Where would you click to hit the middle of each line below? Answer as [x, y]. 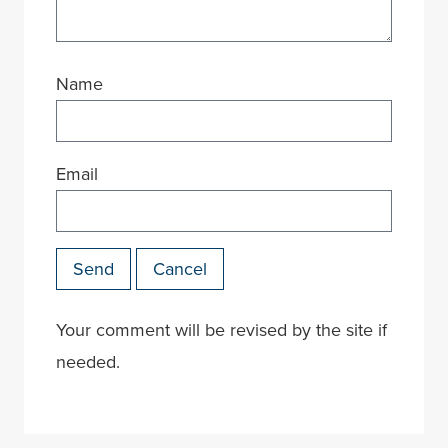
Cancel [180, 269]
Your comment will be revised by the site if [221, 330]
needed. [88, 362]
